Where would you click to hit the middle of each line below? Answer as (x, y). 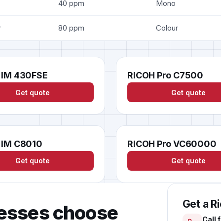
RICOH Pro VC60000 (172, 144)
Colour (167, 28)
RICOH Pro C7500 (165, 75)
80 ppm (71, 28)
